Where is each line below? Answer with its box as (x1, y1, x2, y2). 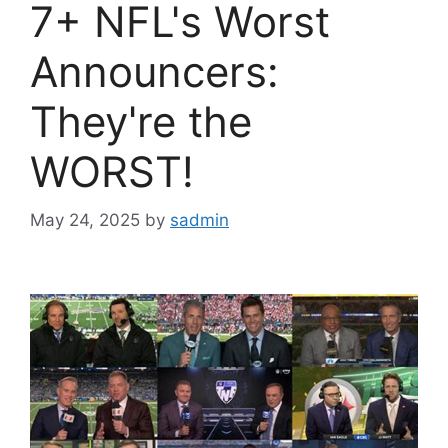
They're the (30, 95, 252, 147)
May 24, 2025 (30, 210, 140, 231)
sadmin (170, 210, 229, 231)
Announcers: (30, 45, 279, 97)
